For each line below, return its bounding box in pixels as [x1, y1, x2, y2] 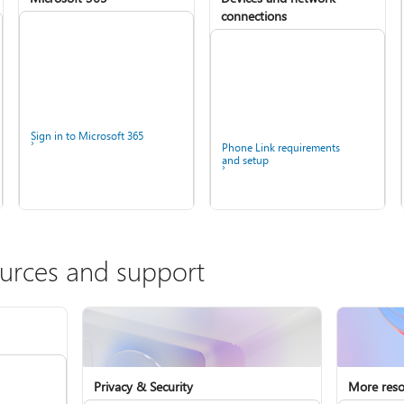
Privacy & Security [93, 378, 193, 396]
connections [221, 6, 287, 24]
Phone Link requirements [222, 140, 340, 155]
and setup [222, 152, 269, 168]
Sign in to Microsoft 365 [31, 128, 144, 143]
